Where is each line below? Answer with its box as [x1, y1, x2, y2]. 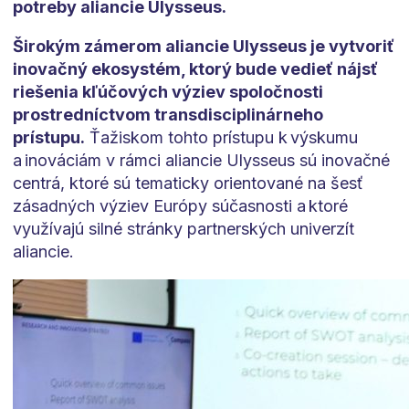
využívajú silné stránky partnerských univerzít [12, 219, 354, 239]
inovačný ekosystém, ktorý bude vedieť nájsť [12, 59, 378, 79]
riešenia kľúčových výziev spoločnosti [12, 82, 323, 102]
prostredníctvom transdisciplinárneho [12, 105, 323, 125]
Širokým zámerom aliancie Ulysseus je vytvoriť [12, 37, 394, 57]
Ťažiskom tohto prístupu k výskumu [84, 128, 358, 148]
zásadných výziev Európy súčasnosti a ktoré [12, 196, 348, 216]
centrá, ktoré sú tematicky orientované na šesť [12, 173, 363, 194]
